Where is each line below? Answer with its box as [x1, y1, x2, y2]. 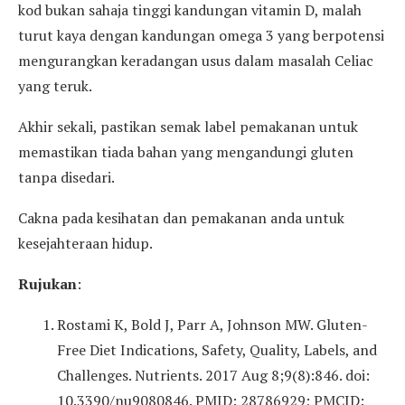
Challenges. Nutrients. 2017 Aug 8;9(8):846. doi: [57, 364, 370, 385]
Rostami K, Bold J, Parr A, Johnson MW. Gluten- [57, 314, 368, 334]
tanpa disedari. [18, 166, 115, 187]
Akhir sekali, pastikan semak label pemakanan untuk [18, 116, 358, 137]
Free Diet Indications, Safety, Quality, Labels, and [57, 339, 377, 360]
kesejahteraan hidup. [18, 232, 153, 253]
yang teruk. [18, 75, 95, 96]
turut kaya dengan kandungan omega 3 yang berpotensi [18, 24, 384, 45]
